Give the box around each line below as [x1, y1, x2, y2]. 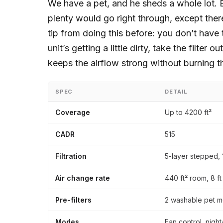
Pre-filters [55, 195, 92, 204]
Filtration [55, 151, 87, 160]
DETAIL [165, 88, 188, 95]
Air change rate [55, 173, 110, 182]
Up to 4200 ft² [165, 108, 212, 116]
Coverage [55, 108, 90, 116]
